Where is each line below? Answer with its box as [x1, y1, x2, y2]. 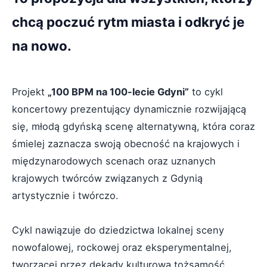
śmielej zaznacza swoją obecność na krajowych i [12, 138, 240, 150]
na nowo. [12, 38, 72, 54]
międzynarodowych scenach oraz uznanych [12, 155, 216, 167]
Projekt [12, 86, 48, 98]
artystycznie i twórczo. [12, 190, 119, 201]
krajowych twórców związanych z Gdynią [12, 172, 203, 184]
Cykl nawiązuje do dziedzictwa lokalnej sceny [12, 224, 224, 236]
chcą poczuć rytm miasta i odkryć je [12, 14, 244, 30]
